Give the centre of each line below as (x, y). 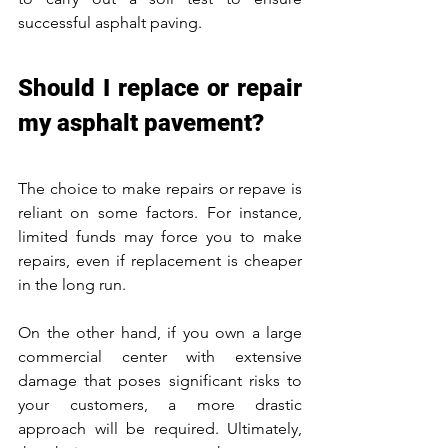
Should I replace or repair (160, 87)
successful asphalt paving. (112, 22)
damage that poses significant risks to (160, 380)
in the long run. (74, 284)
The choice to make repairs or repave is (160, 188)
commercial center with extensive (160, 356)
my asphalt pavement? (141, 122)
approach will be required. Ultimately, (160, 428)
